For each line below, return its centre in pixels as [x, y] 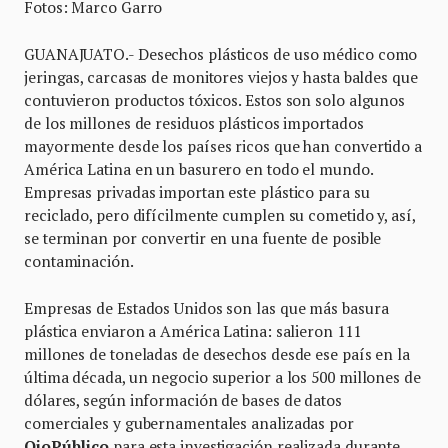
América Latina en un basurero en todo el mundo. [198, 168]
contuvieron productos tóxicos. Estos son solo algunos [215, 99]
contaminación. [79, 260]
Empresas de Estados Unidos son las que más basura [206, 307]
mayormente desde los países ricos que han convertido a [223, 145]
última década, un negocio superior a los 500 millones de [222, 376]
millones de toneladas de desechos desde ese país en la [217, 353]
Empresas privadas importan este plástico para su [197, 191]
